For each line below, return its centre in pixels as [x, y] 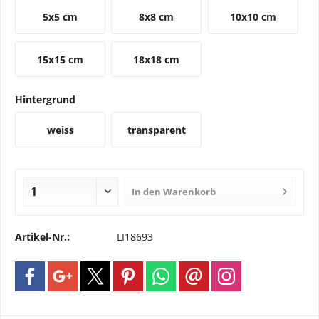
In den [147, 192]
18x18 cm [157, 59]
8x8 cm [157, 17]
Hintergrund [45, 99]
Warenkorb [190, 192]
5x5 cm [61, 17]
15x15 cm [61, 59]
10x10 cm [253, 17]
